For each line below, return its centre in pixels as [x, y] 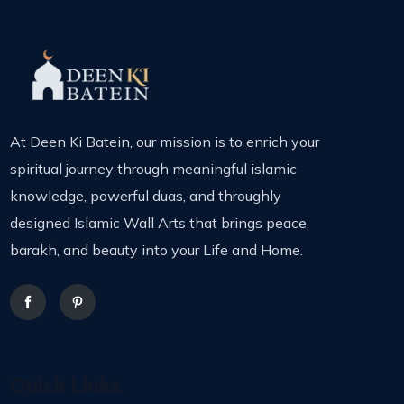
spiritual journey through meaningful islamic [154, 169]
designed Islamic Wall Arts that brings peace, [160, 223]
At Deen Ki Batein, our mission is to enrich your [165, 142]
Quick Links [66, 386]
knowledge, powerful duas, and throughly [146, 196]
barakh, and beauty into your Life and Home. [157, 250]
